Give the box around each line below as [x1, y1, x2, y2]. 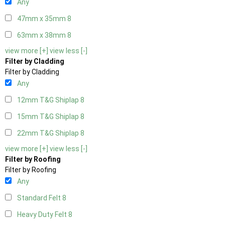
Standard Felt [17, 194, 62, 202]
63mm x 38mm [17, 31, 67, 40]
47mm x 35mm [17, 15, 67, 23]
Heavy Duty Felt [17, 210, 68, 219]
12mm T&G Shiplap [17, 96, 80, 104]
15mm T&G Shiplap [17, 113, 80, 121]
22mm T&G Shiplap [17, 129, 80, 138]
